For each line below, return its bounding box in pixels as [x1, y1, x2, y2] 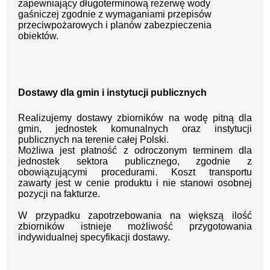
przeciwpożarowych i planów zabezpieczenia [18, 20, 212, 31]
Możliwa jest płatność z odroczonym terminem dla [18, 145, 252, 156]
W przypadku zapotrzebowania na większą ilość [18, 210, 252, 221]
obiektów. [18, 31, 58, 42]
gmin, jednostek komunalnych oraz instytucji [18, 124, 252, 134]
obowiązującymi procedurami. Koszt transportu [18, 167, 252, 178]
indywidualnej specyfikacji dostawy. [18, 232, 170, 243]
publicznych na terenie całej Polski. [18, 134, 169, 145]
